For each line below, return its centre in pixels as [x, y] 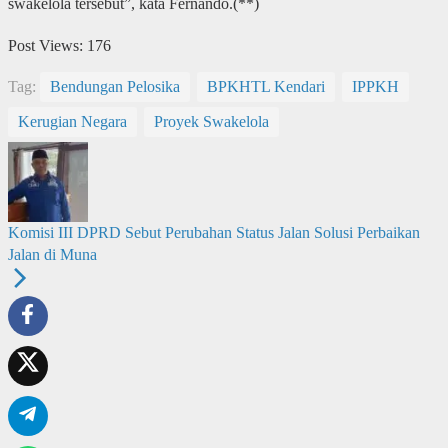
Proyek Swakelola [211, 121]
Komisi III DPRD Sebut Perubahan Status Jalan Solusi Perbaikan [213, 232]
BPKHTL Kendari [265, 86]
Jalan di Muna [52, 254]
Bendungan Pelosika [114, 86]
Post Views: [45, 45]
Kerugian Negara [72, 121]
